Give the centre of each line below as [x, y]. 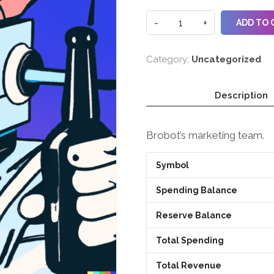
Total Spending [190, 240]
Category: [169, 59]
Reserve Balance [194, 215]
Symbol [172, 165]
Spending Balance [197, 190]
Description [241, 95]
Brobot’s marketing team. [205, 135]
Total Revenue [189, 265]
